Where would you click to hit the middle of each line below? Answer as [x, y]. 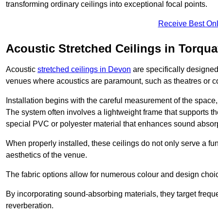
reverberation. [30, 206]
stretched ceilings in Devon [84, 70]
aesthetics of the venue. [46, 155]
